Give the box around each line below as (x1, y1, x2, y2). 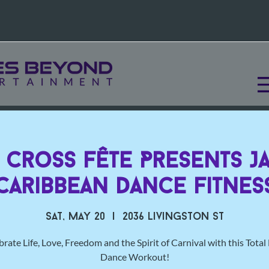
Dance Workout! (100, 251, 169, 263)
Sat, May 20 (45, 211, 105, 223)
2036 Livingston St (122, 211, 224, 223)
